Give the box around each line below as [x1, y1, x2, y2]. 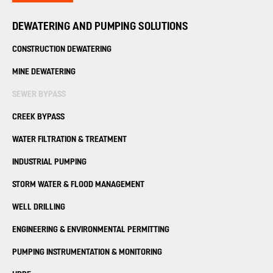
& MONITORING [112, 247, 162, 257]
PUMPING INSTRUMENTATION [12, 247, 112, 257]
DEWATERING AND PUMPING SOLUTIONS [12, 19, 188, 33]
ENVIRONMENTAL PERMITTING [67, 224, 169, 235]
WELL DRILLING [12, 202, 65, 212]
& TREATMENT [78, 134, 127, 144]
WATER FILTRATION [12, 134, 78, 144]
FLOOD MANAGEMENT [71, 179, 144, 190]
